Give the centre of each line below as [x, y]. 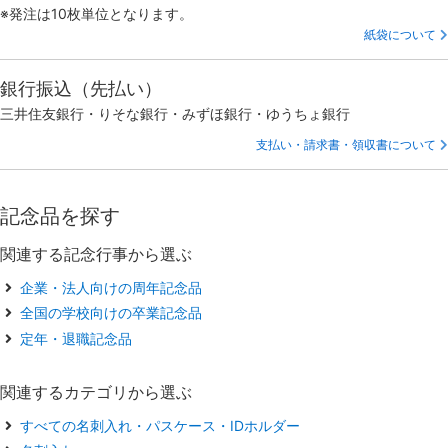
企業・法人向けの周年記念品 [111, 287]
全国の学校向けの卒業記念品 [111, 313]
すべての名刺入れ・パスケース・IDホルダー [160, 425]
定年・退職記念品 [76, 338]
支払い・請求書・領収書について [346, 144]
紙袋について [400, 34]
